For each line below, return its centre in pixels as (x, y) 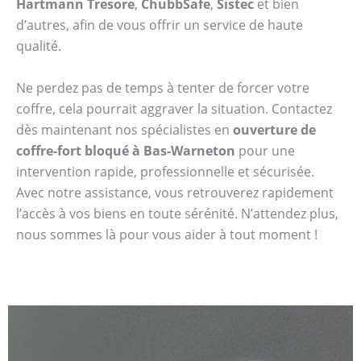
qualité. (39, 46)
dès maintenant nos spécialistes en (124, 129)
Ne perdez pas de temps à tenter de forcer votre (163, 87)
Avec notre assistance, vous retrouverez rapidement (175, 192)
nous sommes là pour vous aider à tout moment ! (167, 234)
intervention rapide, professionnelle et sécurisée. (165, 171)
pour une (265, 150)
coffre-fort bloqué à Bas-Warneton (126, 150)
